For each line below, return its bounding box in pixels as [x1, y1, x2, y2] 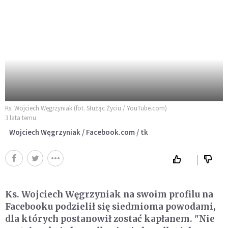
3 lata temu [5, 113, 36, 123]
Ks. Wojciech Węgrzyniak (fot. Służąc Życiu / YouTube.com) [5, 104, 167, 113]
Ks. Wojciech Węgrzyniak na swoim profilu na [5, 189, 213, 201]
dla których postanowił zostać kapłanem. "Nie [5, 213, 215, 225]
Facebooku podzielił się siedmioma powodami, [5, 201, 215, 213]
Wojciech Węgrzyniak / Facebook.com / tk [9, 127, 148, 137]
